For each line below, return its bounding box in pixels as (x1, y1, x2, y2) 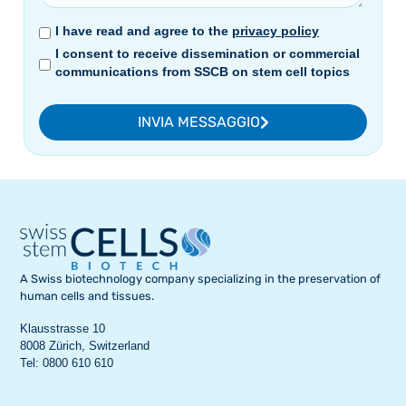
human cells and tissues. (20, 288, 155, 303)
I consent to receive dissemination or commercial (55, 46, 360, 62)
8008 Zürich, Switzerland (20, 339, 150, 353)
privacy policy (232, 24, 319, 39)
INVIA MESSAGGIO (137, 113, 260, 131)
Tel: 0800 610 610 (20, 356, 114, 371)
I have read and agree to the (55, 24, 232, 39)
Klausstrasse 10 (20, 322, 106, 336)
